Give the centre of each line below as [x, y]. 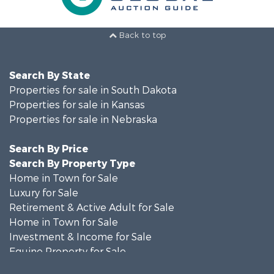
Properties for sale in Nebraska [83, 120]
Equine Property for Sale [68, 252]
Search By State [50, 76]
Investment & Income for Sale [80, 237]
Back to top [141, 35]
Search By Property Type [72, 164]
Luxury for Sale [44, 193]
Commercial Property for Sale [80, 266]
